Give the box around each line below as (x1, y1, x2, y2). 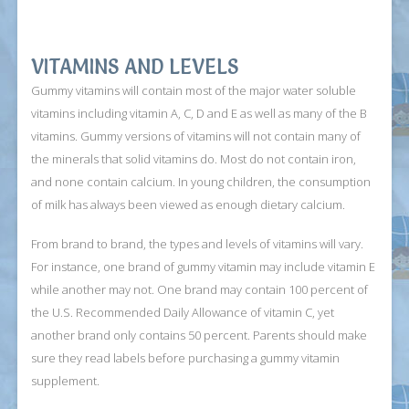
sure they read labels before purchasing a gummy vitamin (31, 350, 341, 366)
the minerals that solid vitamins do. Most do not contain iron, (31, 151, 357, 167)
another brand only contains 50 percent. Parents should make (31, 327, 368, 343)
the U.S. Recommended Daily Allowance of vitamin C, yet (31, 304, 335, 320)
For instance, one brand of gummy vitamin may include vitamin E (31, 258, 376, 275)
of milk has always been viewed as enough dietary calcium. (31, 196, 346, 213)
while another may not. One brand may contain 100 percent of (31, 281, 369, 298)
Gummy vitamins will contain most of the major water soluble (31, 82, 357, 99)
